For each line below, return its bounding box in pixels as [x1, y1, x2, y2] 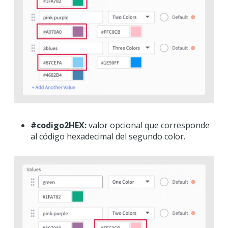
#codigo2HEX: [31, 119, 87, 131]
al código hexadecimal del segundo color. [31, 130, 185, 142]
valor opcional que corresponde [87, 119, 210, 131]
